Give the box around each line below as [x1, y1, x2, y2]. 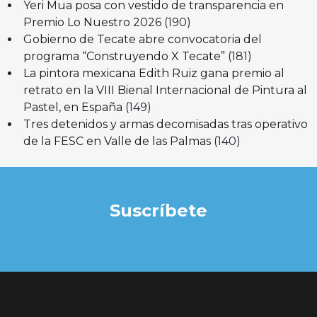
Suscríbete [110, 200, 207, 221]
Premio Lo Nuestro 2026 [23, 15, 161, 29]
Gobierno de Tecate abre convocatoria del [23, 32, 262, 46]
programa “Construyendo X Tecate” [23, 49, 225, 63]
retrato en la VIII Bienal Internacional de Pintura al [23, 83, 307, 97]
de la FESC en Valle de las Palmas [23, 134, 211, 148]
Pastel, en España [23, 100, 122, 114]
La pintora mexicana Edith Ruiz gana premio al [23, 66, 284, 80]
